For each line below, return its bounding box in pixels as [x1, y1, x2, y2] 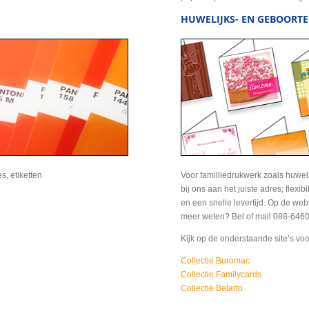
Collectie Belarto [180, 283, 243, 294]
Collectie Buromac [180, 256, 250, 266]
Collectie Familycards [180, 270, 261, 280]
